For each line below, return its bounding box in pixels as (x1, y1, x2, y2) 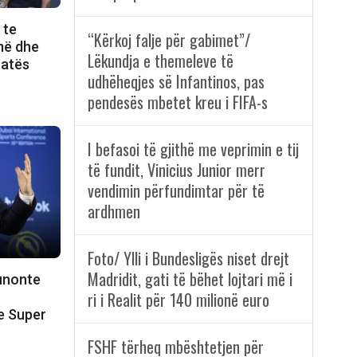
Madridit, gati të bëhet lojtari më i (87, 267, 292, 292)
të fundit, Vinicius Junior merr (87, 158, 265, 182)
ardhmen (87, 199, 140, 224)
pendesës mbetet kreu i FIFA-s (87, 90, 268, 115)
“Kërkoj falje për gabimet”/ (87, 28, 250, 53)
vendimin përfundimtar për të (87, 178, 265, 203)
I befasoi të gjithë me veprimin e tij (87, 137, 299, 162)
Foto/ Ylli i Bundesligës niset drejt (87, 246, 289, 271)
